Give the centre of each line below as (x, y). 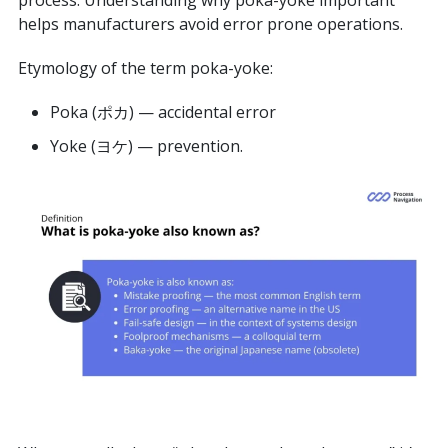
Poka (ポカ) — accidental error (162, 112)
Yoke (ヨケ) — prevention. (146, 146)
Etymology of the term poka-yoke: (145, 68)
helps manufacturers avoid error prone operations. (210, 24)
